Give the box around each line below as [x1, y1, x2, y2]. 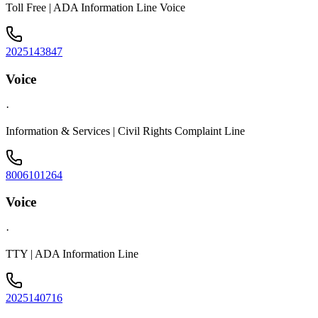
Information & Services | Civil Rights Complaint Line [6, 124, 245, 137]
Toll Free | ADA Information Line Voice [6, 1, 185, 14]
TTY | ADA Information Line [6, 248, 138, 261]
